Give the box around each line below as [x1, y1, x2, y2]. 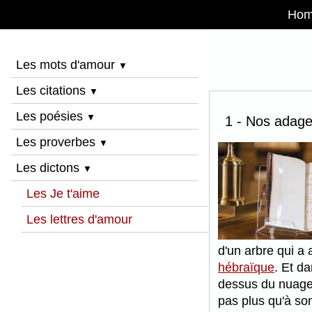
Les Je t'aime [26, 187, 100, 201]
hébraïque [218, 260, 274, 275]
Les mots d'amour [16, 58, 119, 72]
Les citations [16, 84, 90, 97]
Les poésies [16, 109, 87, 123]
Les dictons [16, 161, 84, 175]
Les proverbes [16, 135, 100, 149]
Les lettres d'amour [26, 212, 133, 226]
